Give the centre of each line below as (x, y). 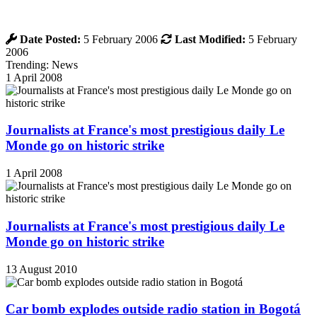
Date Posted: (50, 39)
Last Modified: (210, 39)
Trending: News (42, 64)
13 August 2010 (41, 269)
